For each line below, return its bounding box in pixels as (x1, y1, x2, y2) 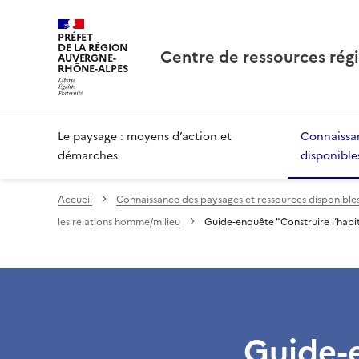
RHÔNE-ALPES (58, 61, 128, 76)
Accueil (58, 192, 92, 207)
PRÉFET (58, 30, 94, 45)
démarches (58, 147, 118, 164)
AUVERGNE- (58, 50, 116, 66)
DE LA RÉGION (58, 40, 128, 55)
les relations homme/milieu (58, 214, 180, 229)
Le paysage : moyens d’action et (58, 127, 232, 145)
